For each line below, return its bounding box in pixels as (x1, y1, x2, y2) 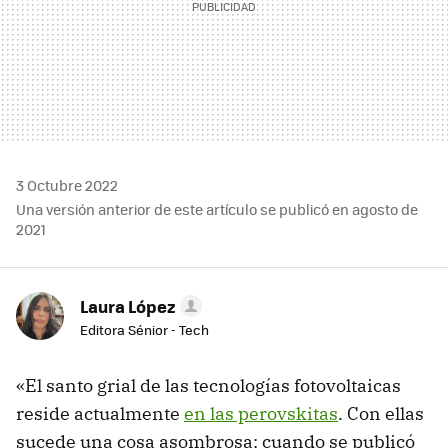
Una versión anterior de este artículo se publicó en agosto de (16, 198, 418, 219)
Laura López (80, 293, 176, 318)
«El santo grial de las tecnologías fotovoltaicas (16, 373, 401, 397)
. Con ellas (338, 401, 424, 425)
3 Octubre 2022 (16, 174, 118, 195)
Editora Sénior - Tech (80, 319, 209, 339)
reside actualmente (16, 401, 184, 425)
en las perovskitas (184, 401, 338, 425)
